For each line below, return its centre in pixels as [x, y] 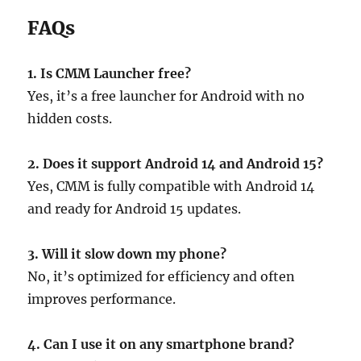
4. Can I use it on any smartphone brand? [161, 344]
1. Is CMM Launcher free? [110, 73]
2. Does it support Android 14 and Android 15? [176, 163]
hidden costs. [70, 118]
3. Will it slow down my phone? [127, 253]
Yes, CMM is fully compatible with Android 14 [171, 186]
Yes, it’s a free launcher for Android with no [166, 95]
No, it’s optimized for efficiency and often [162, 276]
